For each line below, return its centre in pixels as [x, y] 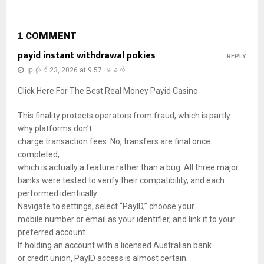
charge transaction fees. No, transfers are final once [114, 142]
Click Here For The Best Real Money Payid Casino [108, 91]
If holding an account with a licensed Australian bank [115, 245]
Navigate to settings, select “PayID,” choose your [106, 207]
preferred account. [52, 232]
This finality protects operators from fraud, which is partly [124, 116]
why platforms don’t [55, 129]
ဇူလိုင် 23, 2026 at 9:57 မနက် [76, 70]
